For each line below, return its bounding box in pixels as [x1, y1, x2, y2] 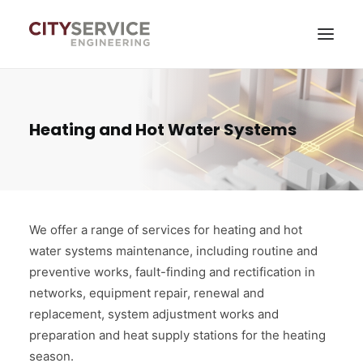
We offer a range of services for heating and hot [29, 222, 302, 237]
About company [29, 168, 141, 186]
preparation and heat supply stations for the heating [29, 327, 326, 343]
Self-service [160, 247, 218, 259]
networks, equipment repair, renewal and [29, 285, 264, 301]
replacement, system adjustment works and [29, 306, 279, 322]
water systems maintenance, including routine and [29, 243, 318, 258]
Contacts [29, 203, 96, 221]
